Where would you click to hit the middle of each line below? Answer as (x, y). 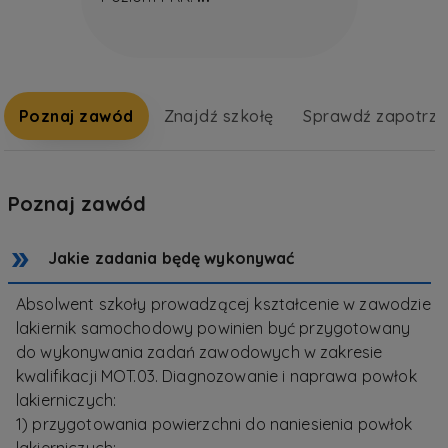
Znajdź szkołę (218, 116)
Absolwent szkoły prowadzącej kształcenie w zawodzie (223, 304)
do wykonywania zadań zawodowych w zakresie (199, 352)
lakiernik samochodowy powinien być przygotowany (213, 328)
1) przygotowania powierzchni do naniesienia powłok (214, 424)
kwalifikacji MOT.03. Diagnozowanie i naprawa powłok (216, 376)
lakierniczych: (66, 400)
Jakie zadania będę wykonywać (171, 258)
